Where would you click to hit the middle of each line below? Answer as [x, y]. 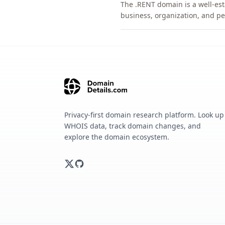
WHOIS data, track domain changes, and [133, 126]
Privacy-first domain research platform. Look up [144, 115]
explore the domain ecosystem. [117, 137]
